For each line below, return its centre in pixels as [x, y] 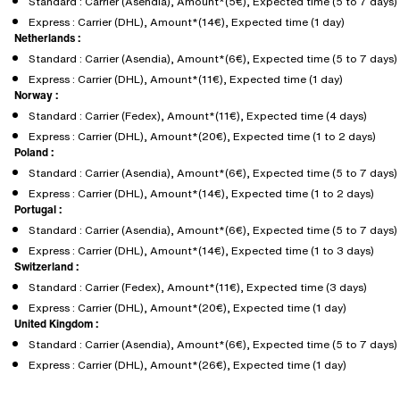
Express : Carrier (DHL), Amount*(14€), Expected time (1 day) [187, 22]
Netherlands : [47, 38]
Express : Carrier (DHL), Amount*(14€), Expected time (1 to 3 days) [201, 250]
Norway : [36, 95]
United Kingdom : [56, 324]
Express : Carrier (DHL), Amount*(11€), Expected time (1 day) [186, 79]
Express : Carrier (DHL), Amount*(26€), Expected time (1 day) [187, 365]
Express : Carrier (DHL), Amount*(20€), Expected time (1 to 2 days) [202, 136]
